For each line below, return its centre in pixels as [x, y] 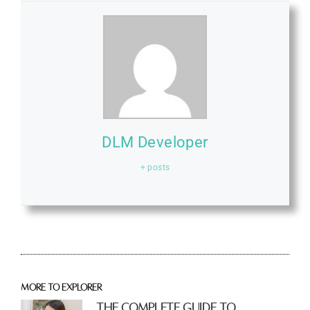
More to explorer [61, 287]
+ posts [155, 168]
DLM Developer [155, 143]
